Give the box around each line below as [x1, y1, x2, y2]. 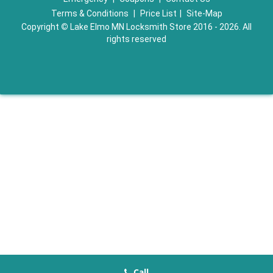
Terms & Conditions [51, 9, 129, 18]
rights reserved [107, 34, 166, 44]
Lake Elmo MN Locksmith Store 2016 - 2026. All [68, 22, 252, 32]
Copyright [21, 22, 61, 32]
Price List [140, 9, 177, 18]
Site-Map [186, 9, 222, 18]
